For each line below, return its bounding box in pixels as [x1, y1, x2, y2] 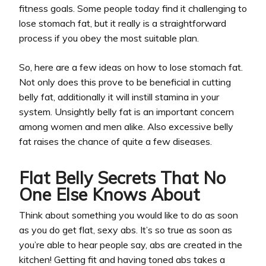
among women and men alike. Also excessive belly [19, 120, 233, 132]
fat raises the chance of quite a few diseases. [19, 135, 212, 147]
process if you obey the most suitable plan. [19, 31, 199, 44]
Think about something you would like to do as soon [19, 209, 238, 221]
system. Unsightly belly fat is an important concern [19, 105, 234, 118]
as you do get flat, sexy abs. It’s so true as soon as [19, 224, 232, 236]
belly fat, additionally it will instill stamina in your [19, 90, 219, 103]
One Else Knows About [19, 183, 199, 205]
